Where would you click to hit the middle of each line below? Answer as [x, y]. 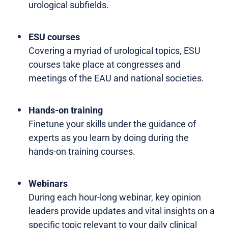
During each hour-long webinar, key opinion [115, 197]
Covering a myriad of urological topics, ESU [115, 50]
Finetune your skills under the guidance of [112, 124]
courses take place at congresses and [105, 64]
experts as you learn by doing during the [109, 137]
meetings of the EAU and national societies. [116, 78]
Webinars [48, 183]
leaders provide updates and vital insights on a [122, 211]
